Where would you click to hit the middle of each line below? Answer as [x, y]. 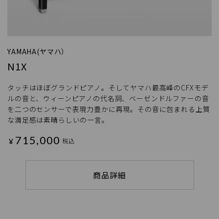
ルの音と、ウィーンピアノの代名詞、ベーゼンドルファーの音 [108, 98]
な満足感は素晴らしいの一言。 [58, 120]
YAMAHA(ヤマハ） [38, 51]
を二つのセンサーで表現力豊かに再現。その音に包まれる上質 [109, 109]
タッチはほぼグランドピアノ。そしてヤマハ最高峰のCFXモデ [108, 87]
